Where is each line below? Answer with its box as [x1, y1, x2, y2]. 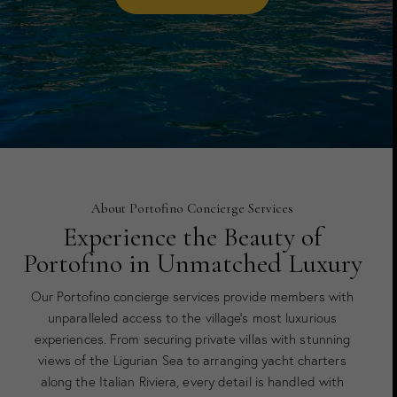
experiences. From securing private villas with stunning [34, 331, 350, 347]
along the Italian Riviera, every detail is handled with [40, 373, 344, 390]
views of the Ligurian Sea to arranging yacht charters [37, 352, 346, 369]
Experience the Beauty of [62, 221, 322, 253]
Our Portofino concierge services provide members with [30, 288, 354, 305]
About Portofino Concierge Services [90, 200, 293, 216]
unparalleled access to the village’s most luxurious [47, 309, 337, 326]
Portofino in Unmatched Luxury [22, 247, 362, 280]
